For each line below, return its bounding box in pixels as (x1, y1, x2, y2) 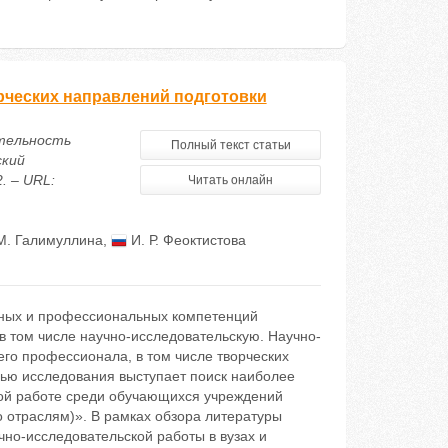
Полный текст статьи (170, 138, 291, 152)
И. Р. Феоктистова (126, 232, 246, 248)
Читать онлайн (188, 173, 274, 187)
